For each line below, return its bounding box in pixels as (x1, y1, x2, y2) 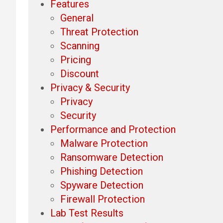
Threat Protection (60, 25, 138, 38)
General (60, 11, 94, 24)
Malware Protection (60, 137, 148, 149)
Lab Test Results (50, 207, 123, 219)
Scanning (60, 39, 100, 52)
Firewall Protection (60, 193, 145, 205)
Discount (60, 67, 99, 80)
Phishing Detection (60, 165, 143, 177)
